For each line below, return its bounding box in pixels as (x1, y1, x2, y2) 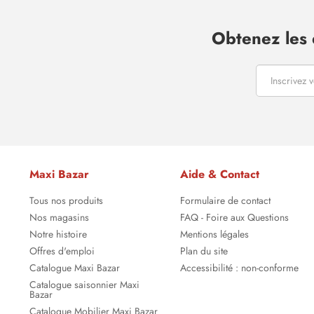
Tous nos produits (29, 194, 103, 208)
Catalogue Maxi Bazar (29, 261, 120, 275)
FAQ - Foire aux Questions (180, 211, 289, 225)
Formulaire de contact (180, 194, 271, 208)
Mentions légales (180, 228, 249, 242)
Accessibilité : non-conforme (180, 261, 299, 275)
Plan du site (180, 245, 228, 259)
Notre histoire (29, 228, 87, 242)
